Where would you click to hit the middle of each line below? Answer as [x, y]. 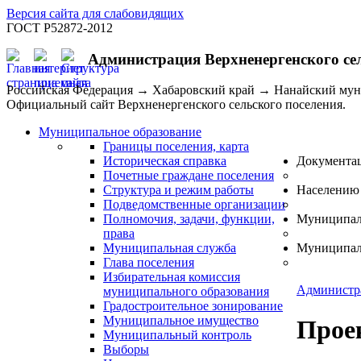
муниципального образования [186, 292]
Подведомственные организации [194, 205]
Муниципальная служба [170, 248]
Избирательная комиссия [172, 277]
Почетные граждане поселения [189, 176]
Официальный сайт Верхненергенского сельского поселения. [176, 105]
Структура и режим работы [178, 190]
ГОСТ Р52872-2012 [60, 28]
